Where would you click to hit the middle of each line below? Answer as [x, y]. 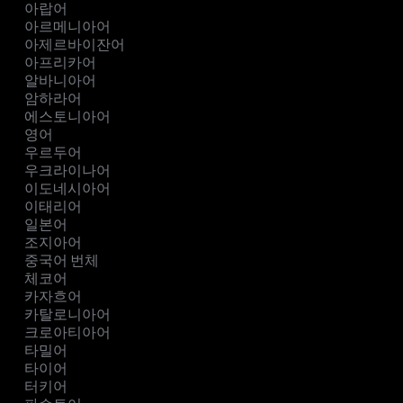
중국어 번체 [62, 261]
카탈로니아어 [67, 315]
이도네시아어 [67, 189]
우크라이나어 [67, 171]
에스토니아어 [67, 117]
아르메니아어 [67, 27]
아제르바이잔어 [75, 45]
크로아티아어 [67, 333]
